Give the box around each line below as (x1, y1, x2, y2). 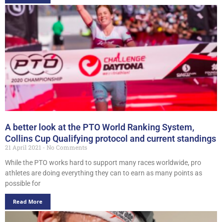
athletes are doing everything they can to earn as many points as (5, 168, 202, 177)
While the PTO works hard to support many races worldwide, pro (5, 158, 201, 166)
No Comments (45, 143, 87, 151)
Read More (13, 197, 43, 205)
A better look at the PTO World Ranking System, (5, 121, 194, 132)
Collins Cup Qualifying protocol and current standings (5, 133, 216, 144)
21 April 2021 (5, 143, 43, 151)
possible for (5, 179, 41, 187)
